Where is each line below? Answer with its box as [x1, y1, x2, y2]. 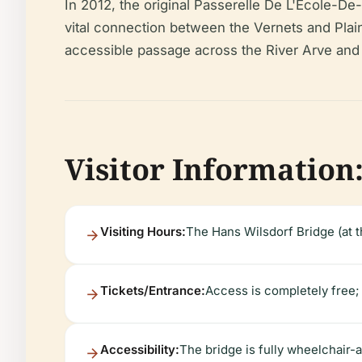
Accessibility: [100, 342, 179, 357]
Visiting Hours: [100, 224, 186, 239]
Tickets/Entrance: [100, 283, 205, 298]
